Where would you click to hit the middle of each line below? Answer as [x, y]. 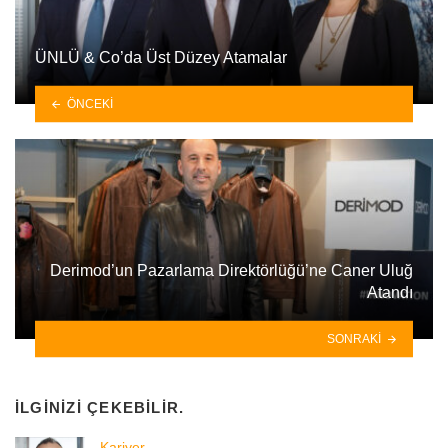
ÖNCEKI [89, 103]
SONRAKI [354, 338]
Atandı [390, 293]
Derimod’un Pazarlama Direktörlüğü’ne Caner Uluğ [231, 271]
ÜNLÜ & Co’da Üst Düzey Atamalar [161, 58]
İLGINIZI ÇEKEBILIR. [100, 408]
